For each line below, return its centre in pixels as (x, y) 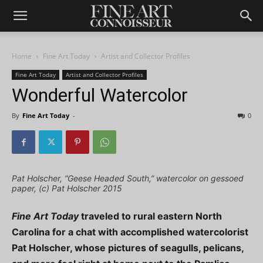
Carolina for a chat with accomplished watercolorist (130, 232)
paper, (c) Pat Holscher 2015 (67, 188)
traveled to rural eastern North (150, 216)
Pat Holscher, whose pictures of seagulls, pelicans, (128, 248)
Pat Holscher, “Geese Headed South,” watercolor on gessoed (128, 178)
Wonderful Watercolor (100, 95)
